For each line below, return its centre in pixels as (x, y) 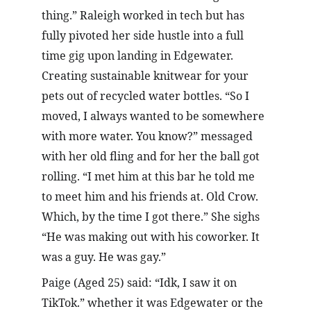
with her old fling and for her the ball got (152, 156)
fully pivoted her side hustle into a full (144, 35)
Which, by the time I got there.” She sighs (152, 217)
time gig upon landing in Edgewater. (139, 56)
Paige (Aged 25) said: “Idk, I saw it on (141, 283)
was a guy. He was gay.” (104, 257)
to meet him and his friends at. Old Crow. (151, 196)
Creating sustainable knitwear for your (146, 76)
